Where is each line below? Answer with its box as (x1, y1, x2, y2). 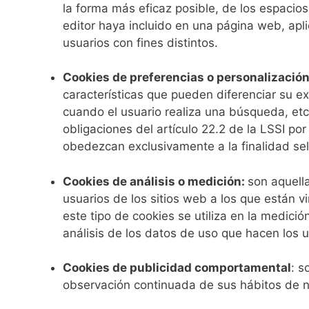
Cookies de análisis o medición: (63, 174, 248, 188)
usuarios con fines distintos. (63, 35, 218, 50)
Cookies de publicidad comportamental (63, 261, 291, 275)
